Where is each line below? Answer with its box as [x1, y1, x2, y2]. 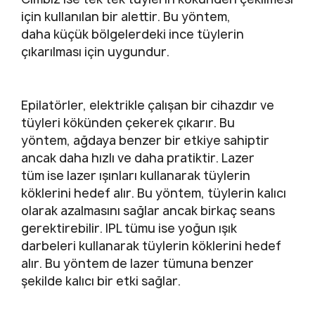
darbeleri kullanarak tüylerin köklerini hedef [21, 237, 281, 254]
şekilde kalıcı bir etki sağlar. [21, 272, 181, 289]
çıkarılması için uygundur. [21, 44, 169, 60]
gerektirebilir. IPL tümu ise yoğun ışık [21, 219, 237, 236]
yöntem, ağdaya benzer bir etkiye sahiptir [21, 131, 269, 148]
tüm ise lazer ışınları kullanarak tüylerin [21, 167, 250, 184]
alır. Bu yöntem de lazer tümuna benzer [21, 255, 254, 271]
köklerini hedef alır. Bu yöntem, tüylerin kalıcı [21, 184, 286, 201]
